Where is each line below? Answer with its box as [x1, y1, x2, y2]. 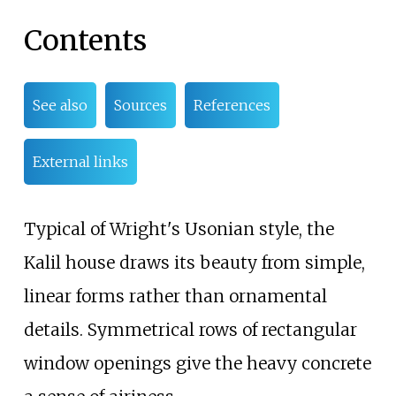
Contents [23, 23, 147, 59]
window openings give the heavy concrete [23, 352, 371, 374]
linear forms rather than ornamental [23, 285, 327, 307]
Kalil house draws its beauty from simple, [23, 251, 365, 273]
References [193, 95, 270, 114]
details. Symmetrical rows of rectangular [23, 318, 357, 340]
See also [32, 95, 88, 114]
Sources [113, 95, 167, 114]
